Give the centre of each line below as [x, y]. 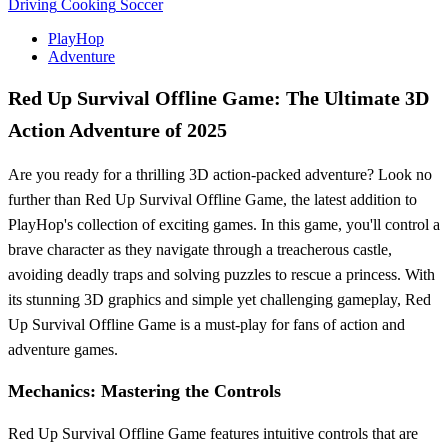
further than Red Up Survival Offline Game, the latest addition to [212, 199]
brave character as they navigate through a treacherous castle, [200, 249]
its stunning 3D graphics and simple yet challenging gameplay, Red [219, 299]
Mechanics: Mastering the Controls [144, 390]
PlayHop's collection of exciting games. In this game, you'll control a [224, 224]
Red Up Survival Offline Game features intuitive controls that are [213, 433]
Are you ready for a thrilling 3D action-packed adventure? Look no [220, 174]
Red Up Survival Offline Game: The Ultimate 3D [218, 97]
